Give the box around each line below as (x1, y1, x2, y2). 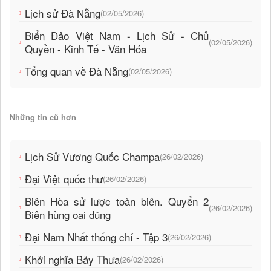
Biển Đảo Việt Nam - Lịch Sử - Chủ (25, 28, 209, 44)
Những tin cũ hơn (10, 111, 76, 123)
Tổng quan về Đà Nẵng (25, 64, 128, 79)
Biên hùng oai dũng (25, 207, 111, 223)
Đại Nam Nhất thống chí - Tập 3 (25, 229, 168, 245)
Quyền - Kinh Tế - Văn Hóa (25, 41, 146, 57)
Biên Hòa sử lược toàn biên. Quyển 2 (25, 194, 209, 209)
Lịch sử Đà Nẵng (25, 5, 100, 21)
